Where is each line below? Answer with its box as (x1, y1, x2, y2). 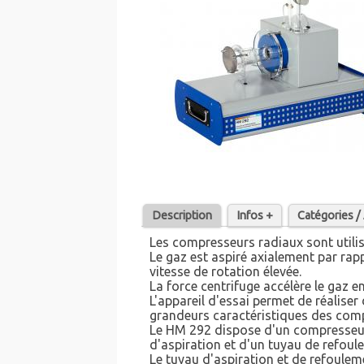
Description (152, 209, 213, 223)
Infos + (236, 209, 274, 223)
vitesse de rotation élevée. (149, 264, 302, 279)
